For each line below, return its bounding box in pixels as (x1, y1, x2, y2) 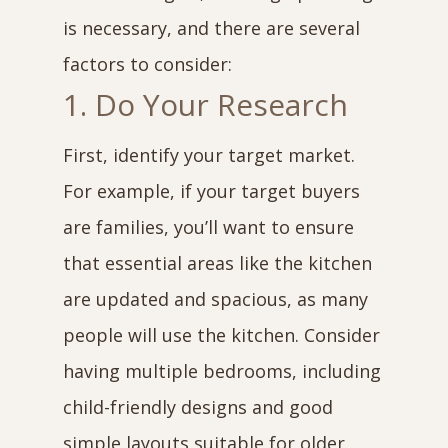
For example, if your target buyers (62, 179, 360, 203)
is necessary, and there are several (62, 16, 360, 40)
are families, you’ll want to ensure (62, 215, 354, 239)
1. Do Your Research (62, 84, 348, 125)
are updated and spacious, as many (62, 287, 368, 311)
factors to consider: (62, 52, 232, 76)
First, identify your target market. (62, 143, 355, 167)
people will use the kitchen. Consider (62, 323, 380, 347)
